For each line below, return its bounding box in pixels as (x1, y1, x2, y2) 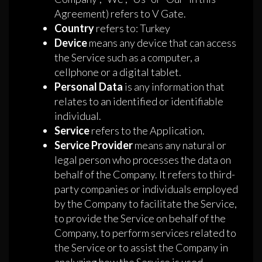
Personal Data (54, 80, 123, 94)
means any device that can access (87, 36, 236, 50)
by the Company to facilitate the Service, (54, 197, 237, 211)
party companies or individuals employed (54, 182, 238, 196)
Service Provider (54, 139, 133, 152)
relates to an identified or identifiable (54, 95, 223, 108)
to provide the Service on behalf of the (54, 212, 226, 225)
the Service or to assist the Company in (54, 241, 228, 254)
